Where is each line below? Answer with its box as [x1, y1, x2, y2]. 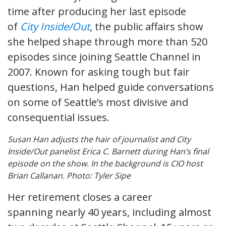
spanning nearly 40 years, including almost [8, 205, 211, 219]
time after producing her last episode [8, 4, 186, 18]
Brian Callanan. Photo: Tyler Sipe [8, 169, 131, 181]
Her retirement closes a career [8, 190, 152, 204]
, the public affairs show [90, 19, 203, 33]
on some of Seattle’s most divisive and [8, 95, 188, 109]
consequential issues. [8, 110, 115, 124]
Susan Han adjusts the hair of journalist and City [8, 133, 191, 145]
